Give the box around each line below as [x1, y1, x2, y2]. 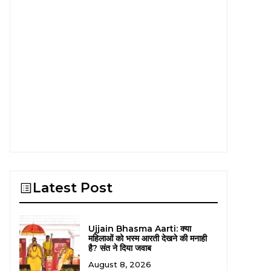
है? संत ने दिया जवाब [88, 242, 151, 253]
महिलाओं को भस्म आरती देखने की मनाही [88, 232, 207, 244]
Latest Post [33, 180, 113, 196]
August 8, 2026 [88, 259, 151, 269]
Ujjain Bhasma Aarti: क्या [88, 223, 191, 234]
